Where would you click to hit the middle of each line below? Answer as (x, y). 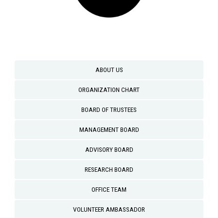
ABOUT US (109, 70)
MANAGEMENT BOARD (109, 129)
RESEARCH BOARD (109, 169)
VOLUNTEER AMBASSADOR (109, 209)
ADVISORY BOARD (109, 149)
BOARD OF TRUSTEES (109, 109)
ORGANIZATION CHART (109, 90)
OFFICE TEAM (109, 189)
